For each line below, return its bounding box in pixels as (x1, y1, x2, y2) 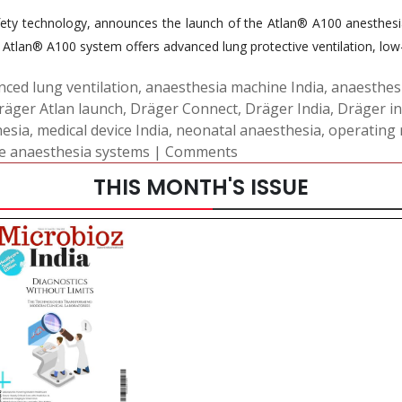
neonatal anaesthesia (176, 119, 321, 140)
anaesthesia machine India (145, 76, 324, 97)
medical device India (37, 119, 169, 140)
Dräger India (245, 98, 330, 118)
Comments (165, 141, 238, 162)
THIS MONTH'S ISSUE (93, 171, 309, 202)
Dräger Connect (130, 98, 238, 118)
